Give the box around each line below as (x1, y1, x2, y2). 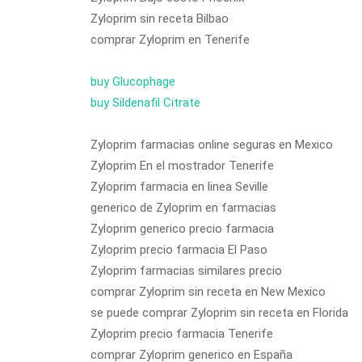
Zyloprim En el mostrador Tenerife (90, 158, 274, 173)
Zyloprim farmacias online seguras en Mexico (90, 137, 333, 152)
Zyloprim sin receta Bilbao (90, 11, 229, 26)
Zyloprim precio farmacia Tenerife (90, 326, 273, 341)
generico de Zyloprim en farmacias (90, 200, 276, 215)
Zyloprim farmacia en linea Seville (90, 179, 268, 194)
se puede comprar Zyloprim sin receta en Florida (90, 305, 348, 320)
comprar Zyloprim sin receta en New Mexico (90, 284, 326, 299)
